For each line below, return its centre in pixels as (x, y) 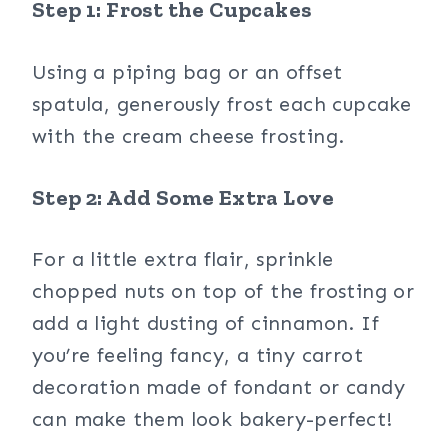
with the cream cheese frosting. (188, 135)
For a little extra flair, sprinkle (183, 259)
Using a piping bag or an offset (187, 71)
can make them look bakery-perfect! (212, 419)
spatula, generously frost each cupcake (222, 103)
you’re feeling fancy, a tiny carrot (197, 355)
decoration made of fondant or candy (218, 387)
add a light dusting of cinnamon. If (205, 323)
